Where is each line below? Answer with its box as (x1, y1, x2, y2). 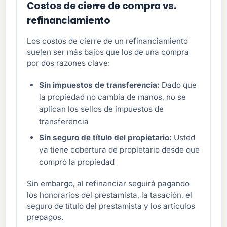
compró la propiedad (39, 157, 115, 167)
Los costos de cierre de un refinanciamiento (27, 36, 188, 46)
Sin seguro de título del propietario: (39, 133, 172, 143)
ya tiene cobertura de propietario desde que (39, 145, 200, 155)
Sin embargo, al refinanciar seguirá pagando (27, 179, 190, 189)
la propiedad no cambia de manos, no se (39, 92, 186, 102)
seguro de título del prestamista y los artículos (27, 201, 196, 211)
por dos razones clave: (27, 58, 110, 68)
